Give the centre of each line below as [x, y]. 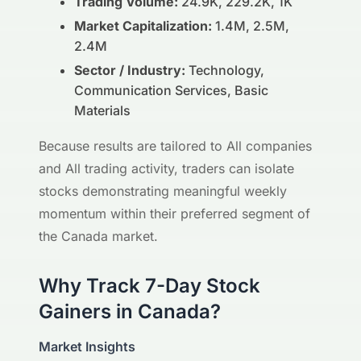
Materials [102, 110]
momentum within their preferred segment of [174, 214]
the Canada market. [98, 236]
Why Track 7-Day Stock [149, 286]
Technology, [225, 70]
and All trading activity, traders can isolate [166, 168]
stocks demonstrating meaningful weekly [163, 191]
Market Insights [87, 346]
